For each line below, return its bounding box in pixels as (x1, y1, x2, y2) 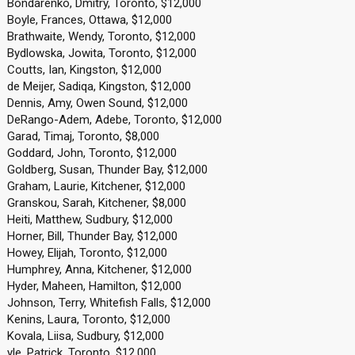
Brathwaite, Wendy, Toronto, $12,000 (6, 29, 196, 44)
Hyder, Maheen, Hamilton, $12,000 (6, 279, 181, 293)
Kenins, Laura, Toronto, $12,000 (6, 312, 170, 326)
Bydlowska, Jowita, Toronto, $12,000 (6, 46, 197, 60)
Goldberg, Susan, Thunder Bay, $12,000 (6, 162, 208, 177)
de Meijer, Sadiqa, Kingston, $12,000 (6, 79, 191, 94)
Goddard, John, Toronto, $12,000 (6, 146, 177, 160)
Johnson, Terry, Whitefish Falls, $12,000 (6, 296, 211, 310)
